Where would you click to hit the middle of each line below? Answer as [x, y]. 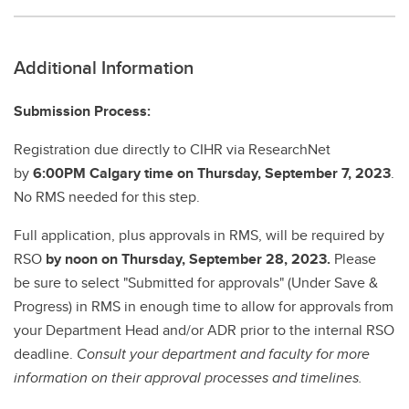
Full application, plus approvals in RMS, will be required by [199, 236]
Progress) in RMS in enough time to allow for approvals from [204, 307]
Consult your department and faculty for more [223, 354]
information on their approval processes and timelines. [188, 378]
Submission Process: [82, 111]
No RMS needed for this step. [107, 197]
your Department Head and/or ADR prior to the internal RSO [204, 330]
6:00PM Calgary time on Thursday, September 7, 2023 [212, 173]
